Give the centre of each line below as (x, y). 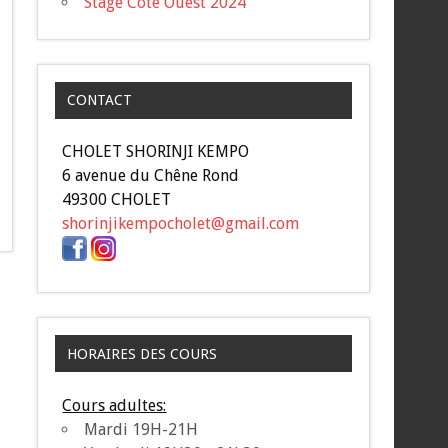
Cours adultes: (114, 405)
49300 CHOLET (117, 200)
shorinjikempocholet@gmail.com (181, 224)
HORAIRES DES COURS (141, 353)
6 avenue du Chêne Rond (151, 176)
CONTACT (99, 100)
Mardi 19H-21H (141, 429)
